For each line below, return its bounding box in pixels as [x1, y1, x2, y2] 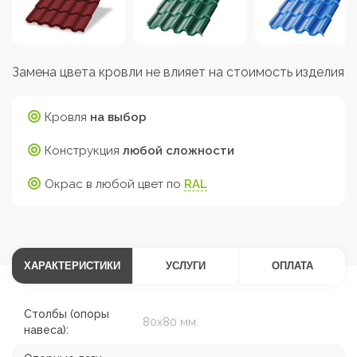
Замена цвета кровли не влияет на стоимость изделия [12, 64, 344, 80]
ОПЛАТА [271, 259, 313, 272]
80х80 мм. [143, 315, 198, 328]
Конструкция [45, 143, 120, 158]
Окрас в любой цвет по [45, 176, 181, 191]
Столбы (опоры [24, 307, 109, 320]
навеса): [24, 323, 69, 336]
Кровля [45, 109, 87, 124]
